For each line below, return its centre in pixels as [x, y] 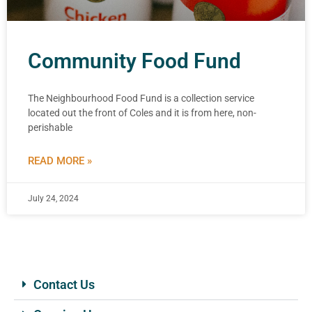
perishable [50, 127]
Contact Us [64, 284]
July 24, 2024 [53, 198]
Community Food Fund [134, 61]
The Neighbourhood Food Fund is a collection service [141, 98]
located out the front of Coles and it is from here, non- [142, 113]
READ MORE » [60, 161]
